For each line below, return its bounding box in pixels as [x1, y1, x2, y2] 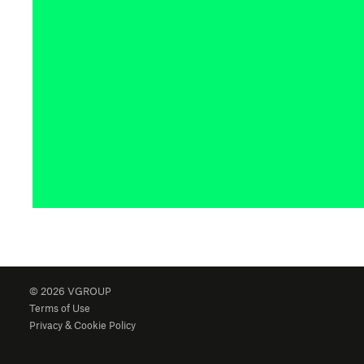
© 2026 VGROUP [29, 287, 119, 297]
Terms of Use [29, 304, 90, 314]
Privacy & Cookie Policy [29, 321, 136, 331]
